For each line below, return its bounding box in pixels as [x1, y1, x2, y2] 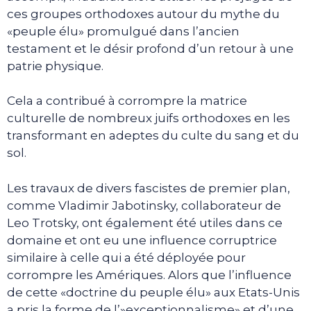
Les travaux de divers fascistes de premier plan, [7, 180, 290, 195]
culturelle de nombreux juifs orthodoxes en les [7, 111, 290, 125]
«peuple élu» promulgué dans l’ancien [7, 24, 239, 38]
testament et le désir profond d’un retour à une [7, 41, 294, 56]
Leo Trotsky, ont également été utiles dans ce [7, 215, 283, 230]
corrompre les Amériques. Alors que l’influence [7, 267, 292, 282]
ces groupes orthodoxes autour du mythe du [7, 6, 280, 21]
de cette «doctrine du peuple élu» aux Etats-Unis [7, 285, 300, 299]
